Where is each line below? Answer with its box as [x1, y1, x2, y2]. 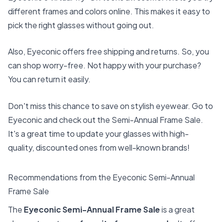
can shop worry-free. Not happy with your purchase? [8, 60, 201, 71]
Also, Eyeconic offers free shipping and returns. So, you [8, 46, 209, 57]
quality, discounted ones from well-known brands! [8, 142, 190, 153]
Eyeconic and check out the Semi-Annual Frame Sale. [8, 114, 203, 125]
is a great [160, 204, 195, 215]
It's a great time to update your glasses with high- [8, 128, 189, 139]
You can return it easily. [8, 74, 91, 85]
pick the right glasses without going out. [8, 19, 154, 30]
